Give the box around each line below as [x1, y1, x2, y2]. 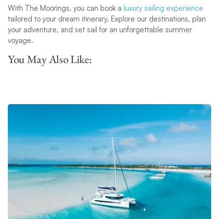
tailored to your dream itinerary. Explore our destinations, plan [7, 14, 206, 23]
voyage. [7, 35, 33, 45]
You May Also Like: [7, 51, 92, 66]
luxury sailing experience [123, 3, 203, 13]
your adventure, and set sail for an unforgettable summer [7, 24, 192, 34]
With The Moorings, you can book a [7, 3, 124, 13]
